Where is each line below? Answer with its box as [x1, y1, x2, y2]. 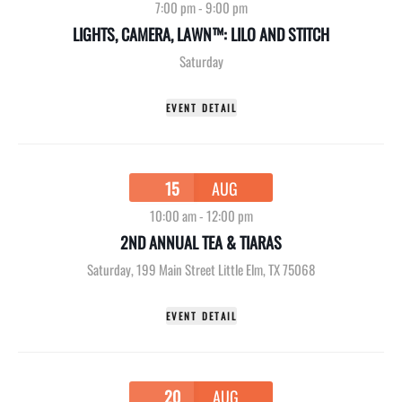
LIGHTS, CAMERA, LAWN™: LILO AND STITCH [73, 22, 329, 47]
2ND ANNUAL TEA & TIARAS [120, 230, 282, 254]
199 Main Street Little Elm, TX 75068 [136, 258, 315, 279]
